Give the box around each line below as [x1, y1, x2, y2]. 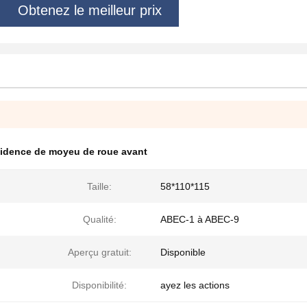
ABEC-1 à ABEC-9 [160, 214, 239, 225]
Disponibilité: [72, 280, 127, 291]
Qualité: [82, 214, 116, 225]
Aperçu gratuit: [67, 247, 132, 258]
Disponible [160, 247, 206, 258]
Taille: [87, 181, 112, 192]
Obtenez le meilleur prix [17, 2, 162, 18]
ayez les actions [160, 280, 230, 291]
